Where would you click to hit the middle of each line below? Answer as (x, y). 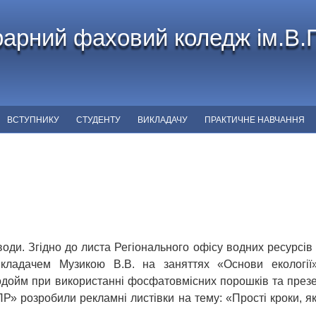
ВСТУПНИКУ (33, 120)
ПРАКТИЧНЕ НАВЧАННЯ (255, 120)
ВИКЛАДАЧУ (163, 120)
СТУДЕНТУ (98, 120)
